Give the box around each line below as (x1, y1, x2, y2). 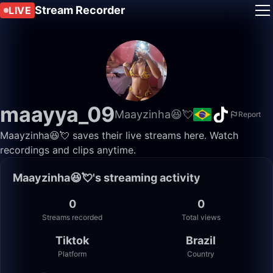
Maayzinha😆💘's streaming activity (13, 171, 200, 184)
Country (187, 249, 214, 258)
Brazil (186, 234, 216, 247)
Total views (181, 213, 221, 222)
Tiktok (55, 234, 89, 247)
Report (238, 110, 261, 119)
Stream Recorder (35, 4, 125, 16)
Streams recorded (42, 213, 102, 222)
